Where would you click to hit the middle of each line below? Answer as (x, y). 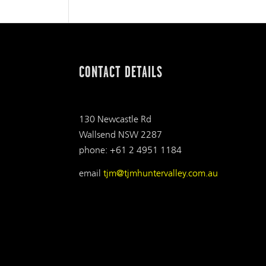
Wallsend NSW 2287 (120, 134)
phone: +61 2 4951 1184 (130, 150)
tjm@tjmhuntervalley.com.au (160, 173)
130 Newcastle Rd (115, 119)
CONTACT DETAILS (121, 72)
